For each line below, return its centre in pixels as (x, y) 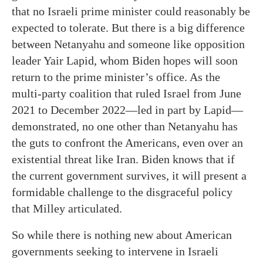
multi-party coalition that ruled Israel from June (127, 93)
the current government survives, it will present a (129, 176)
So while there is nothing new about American (122, 235)
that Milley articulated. (67, 208)
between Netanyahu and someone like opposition (128, 44)
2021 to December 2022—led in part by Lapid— (127, 110)
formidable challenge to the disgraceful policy (122, 192)
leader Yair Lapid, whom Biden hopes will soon (125, 60)
